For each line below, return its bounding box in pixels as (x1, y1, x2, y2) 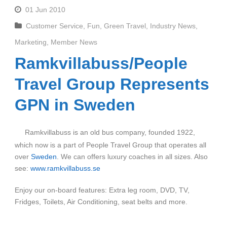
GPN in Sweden (15, 95, 135, 114)
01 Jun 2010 (25, 5, 65, 14)
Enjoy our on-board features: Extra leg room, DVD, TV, (15, 185, 190, 194)
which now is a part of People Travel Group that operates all (15, 140, 206, 149)
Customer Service (26, 21, 83, 30)
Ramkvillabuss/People (15, 54, 187, 72)
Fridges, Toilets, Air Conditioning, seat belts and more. (15, 197, 187, 206)
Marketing (15, 37, 47, 46)
